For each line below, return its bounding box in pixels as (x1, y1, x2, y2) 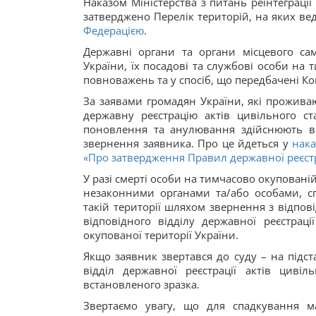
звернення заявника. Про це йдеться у (83, 136, 292, 150)
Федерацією (83, 23, 144, 37)
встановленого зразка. (83, 277, 200, 291)
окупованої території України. (83, 228, 238, 242)
